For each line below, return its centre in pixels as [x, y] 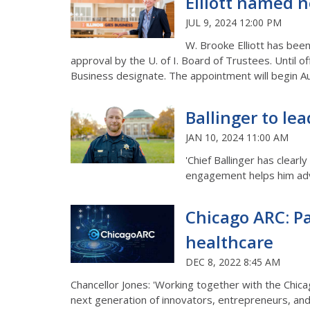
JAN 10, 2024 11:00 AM [237, 137]
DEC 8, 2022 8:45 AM [233, 262]
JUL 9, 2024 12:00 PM [234, 22]
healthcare [229, 241]
